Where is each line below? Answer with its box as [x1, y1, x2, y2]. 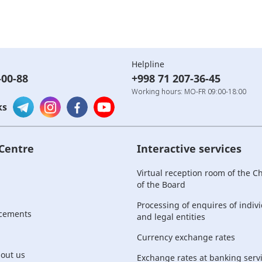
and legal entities [137, 211, 205, 222]
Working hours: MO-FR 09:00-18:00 [132, 87, 246, 96]
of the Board [137, 179, 185, 190]
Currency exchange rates [137, 232, 235, 243]
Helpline [132, 58, 164, 70]
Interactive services [137, 142, 242, 156]
